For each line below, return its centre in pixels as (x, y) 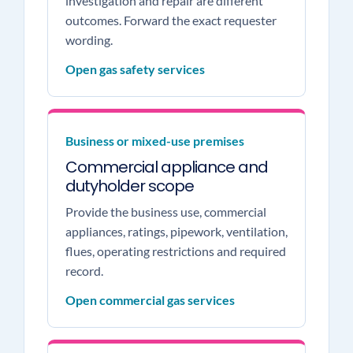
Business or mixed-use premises (154, 141)
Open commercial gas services (150, 300)
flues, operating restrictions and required (175, 251)
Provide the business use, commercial (165, 212)
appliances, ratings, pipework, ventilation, (176, 231)
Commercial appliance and (166, 167)
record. (84, 271)
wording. (89, 40)
